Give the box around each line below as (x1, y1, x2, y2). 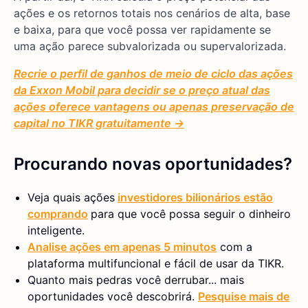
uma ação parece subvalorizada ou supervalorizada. (14, 38, 286, 53)
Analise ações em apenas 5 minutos (27, 239, 217, 254)
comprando (27, 206, 88, 221)
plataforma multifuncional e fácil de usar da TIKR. (27, 256, 284, 270)
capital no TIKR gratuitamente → (14, 115, 184, 130)
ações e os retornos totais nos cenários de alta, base (14, 5, 290, 20)
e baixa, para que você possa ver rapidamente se (14, 22, 271, 36)
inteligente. (27, 223, 85, 237)
